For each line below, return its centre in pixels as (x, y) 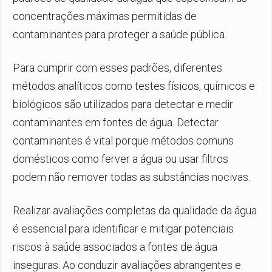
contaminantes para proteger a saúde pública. (120, 34)
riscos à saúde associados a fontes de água (115, 246)
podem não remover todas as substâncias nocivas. (131, 177)
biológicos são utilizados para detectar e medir (123, 104)
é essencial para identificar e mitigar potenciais (123, 228)
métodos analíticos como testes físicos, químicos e (134, 86)
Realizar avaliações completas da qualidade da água (135, 210)
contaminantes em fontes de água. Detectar (116, 122)
